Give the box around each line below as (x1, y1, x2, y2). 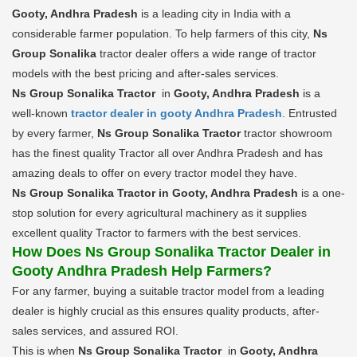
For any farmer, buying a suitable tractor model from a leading (12, 284, 324, 297)
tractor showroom (241, 126, 332, 139)
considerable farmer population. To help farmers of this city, (12, 26, 313, 40)
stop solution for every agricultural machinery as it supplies (12, 206, 307, 219)
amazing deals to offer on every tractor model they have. (12, 166, 297, 179)
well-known (12, 106, 71, 120)
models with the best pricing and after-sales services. (12, 66, 279, 80)
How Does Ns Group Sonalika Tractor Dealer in (12, 243, 331, 260)
